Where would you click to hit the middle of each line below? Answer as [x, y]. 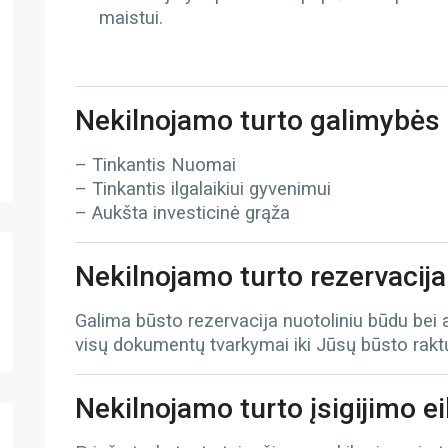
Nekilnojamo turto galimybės [257, 120]
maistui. [130, 18]
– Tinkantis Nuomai [155, 165]
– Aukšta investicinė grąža [182, 213]
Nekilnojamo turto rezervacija [260, 276]
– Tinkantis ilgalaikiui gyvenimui [202, 189]
